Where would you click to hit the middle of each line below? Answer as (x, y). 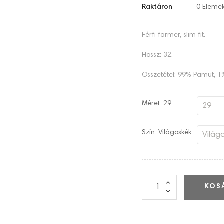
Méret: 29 (157, 104)
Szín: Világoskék (167, 133)
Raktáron (157, 7)
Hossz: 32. (157, 55)
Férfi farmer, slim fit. (174, 35)
